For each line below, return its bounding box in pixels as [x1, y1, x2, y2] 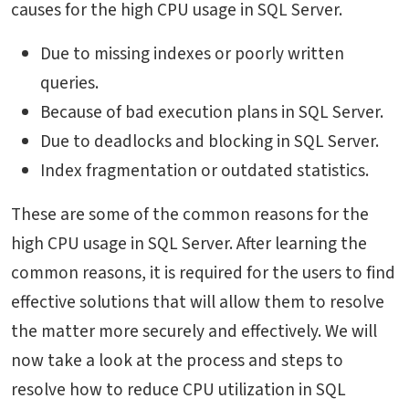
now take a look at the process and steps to [11, 347, 343, 373]
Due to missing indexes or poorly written [40, 40, 344, 67]
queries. [40, 69, 99, 96]
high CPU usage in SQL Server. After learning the [11, 230, 367, 257]
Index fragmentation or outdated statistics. [40, 157, 369, 184]
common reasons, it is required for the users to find [11, 259, 395, 286]
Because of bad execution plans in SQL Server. [40, 99, 383, 125]
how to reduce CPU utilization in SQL [69, 376, 346, 403]
